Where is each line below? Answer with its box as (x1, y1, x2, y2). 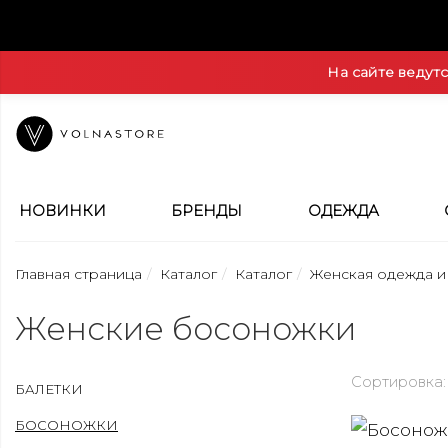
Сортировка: (351, 373, 446, 391)
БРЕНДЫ (171, 202, 243, 220)
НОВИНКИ (19, 202, 106, 220)
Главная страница (15, 265, 142, 283)
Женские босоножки (15, 309, 356, 348)
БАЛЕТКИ (15, 381, 83, 397)
